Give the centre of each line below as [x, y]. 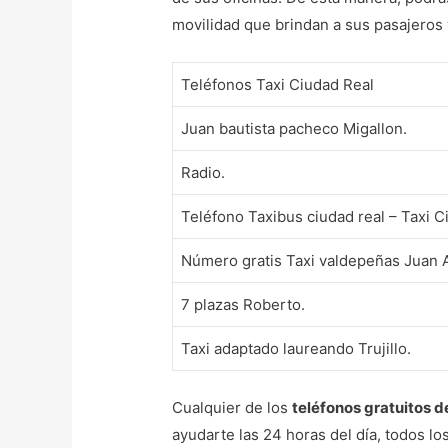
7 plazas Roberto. [243, 305]
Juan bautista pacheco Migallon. [294, 129]
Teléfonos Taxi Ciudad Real [278, 85]
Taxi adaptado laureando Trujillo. [296, 349]
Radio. [203, 173]
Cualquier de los [232, 407]
